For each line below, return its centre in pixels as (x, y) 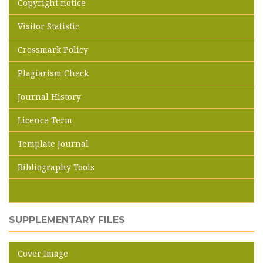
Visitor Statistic (48, 26)
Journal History (49, 96)
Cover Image (43, 253)
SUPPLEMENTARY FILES (67, 220)
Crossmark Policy (53, 49)
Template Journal (53, 143)
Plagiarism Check (53, 73)
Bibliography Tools (56, 167)
